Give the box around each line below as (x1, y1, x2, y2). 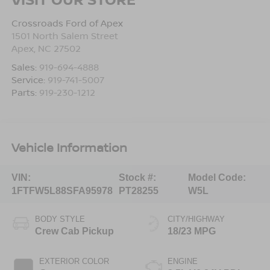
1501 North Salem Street (11, 30, 118, 42)
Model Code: (188, 172, 246, 183)
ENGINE (168, 257, 198, 266)
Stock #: (118, 172, 156, 183)
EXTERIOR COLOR (39, 257, 109, 266)
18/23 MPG (168, 226, 216, 237)
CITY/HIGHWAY (168, 215, 225, 224)
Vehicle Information (11, 139, 127, 155)
